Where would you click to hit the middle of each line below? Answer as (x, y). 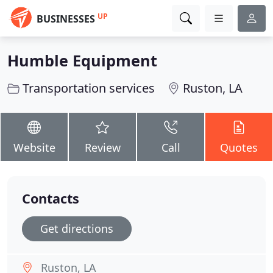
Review (102, 147)
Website (34, 147)
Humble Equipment (82, 60)
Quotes (239, 147)
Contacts (51, 198)
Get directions (77, 229)
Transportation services (89, 88)
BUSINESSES (66, 19)
